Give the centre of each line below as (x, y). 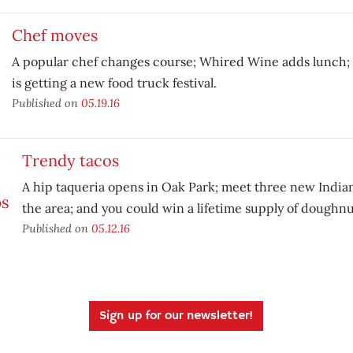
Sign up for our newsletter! (176, 316)
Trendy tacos (70, 160)
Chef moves (54, 35)
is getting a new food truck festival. (114, 83)
